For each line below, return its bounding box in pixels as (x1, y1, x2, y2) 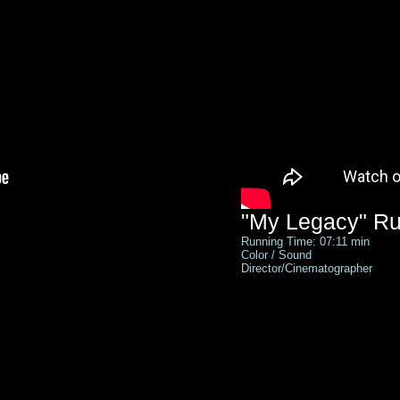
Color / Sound (241, 248, 315, 262)
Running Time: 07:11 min (241, 235, 370, 248)
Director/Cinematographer (241, 262, 372, 275)
